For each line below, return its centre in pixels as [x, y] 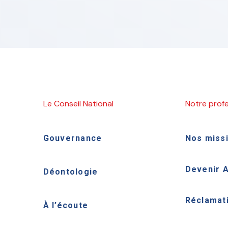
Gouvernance [73, 138]
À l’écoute [66, 205]
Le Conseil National [78, 104]
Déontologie [70, 172]
